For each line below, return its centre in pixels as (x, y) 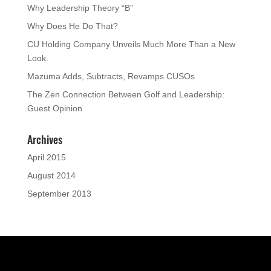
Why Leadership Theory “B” (80, 8)
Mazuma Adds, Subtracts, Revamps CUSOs (111, 77)
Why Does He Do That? (72, 26)
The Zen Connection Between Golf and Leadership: (126, 95)
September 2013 (59, 194)
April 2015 (46, 158)
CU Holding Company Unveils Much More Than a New (131, 44)
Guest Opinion (54, 109)
